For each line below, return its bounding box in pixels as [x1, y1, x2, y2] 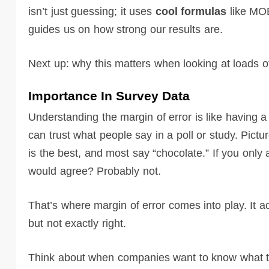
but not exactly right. [28, 217, 126, 229]
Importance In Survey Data [28, 88, 190, 103]
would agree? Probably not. [28, 165, 161, 177]
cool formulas [155, 5, 226, 17]
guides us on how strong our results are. [28, 23, 223, 35]
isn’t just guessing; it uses [28, 5, 156, 17]
